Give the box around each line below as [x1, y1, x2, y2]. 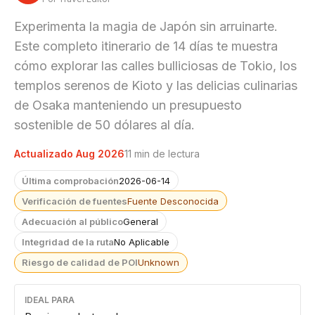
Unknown [138, 257, 180, 269]
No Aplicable [114, 236, 170, 248]
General [123, 215, 159, 227]
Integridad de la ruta [22, 236, 115, 248]
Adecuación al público [22, 215, 124, 227]
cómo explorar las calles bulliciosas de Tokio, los [14, 58, 297, 73]
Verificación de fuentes [22, 195, 128, 207]
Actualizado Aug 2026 [14, 147, 124, 160]
